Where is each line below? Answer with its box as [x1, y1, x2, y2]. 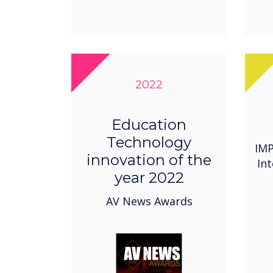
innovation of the [87, 151, 211, 169]
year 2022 [114, 169, 184, 187]
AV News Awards [105, 194, 193, 209]
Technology [107, 133, 191, 152]
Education [112, 116, 186, 134]
